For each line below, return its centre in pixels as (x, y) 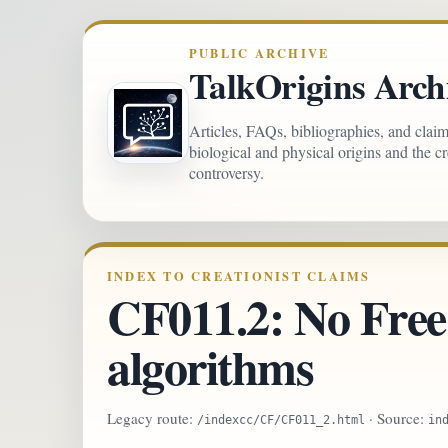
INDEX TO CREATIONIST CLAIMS (239, 276)
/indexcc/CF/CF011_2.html (281, 420)
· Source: (396, 418)
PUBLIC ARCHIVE (259, 53)
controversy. (226, 172)
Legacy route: (152, 418)
